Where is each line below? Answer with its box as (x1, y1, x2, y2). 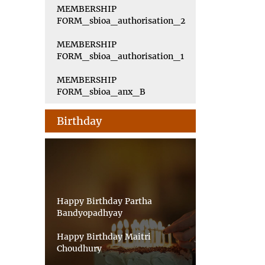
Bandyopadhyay (57, 202, 122, 214)
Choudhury (57, 238, 102, 249)
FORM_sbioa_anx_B (57, 86, 146, 97)
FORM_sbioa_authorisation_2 (57, 15, 185, 26)
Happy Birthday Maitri (57, 226, 151, 237)
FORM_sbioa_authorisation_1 (57, 51, 184, 62)
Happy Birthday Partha (57, 190, 152, 202)
